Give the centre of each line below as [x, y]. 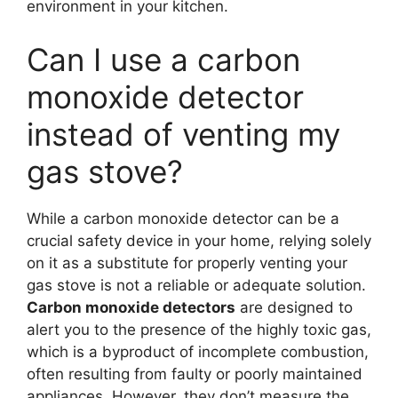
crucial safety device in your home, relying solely [199, 240]
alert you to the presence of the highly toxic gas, [199, 329]
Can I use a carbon [163, 59]
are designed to [294, 307]
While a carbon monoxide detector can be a [183, 218]
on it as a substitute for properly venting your [187, 263]
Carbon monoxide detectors [131, 307]
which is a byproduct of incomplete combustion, [198, 351]
